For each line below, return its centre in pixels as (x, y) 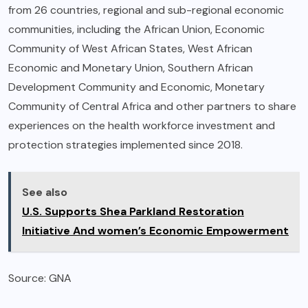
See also (45, 192)
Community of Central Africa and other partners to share (152, 106)
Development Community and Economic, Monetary (136, 87)
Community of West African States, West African (130, 48)
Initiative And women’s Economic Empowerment (155, 230)
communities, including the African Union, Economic (136, 29)
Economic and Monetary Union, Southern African (131, 67)
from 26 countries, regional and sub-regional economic (146, 10)
